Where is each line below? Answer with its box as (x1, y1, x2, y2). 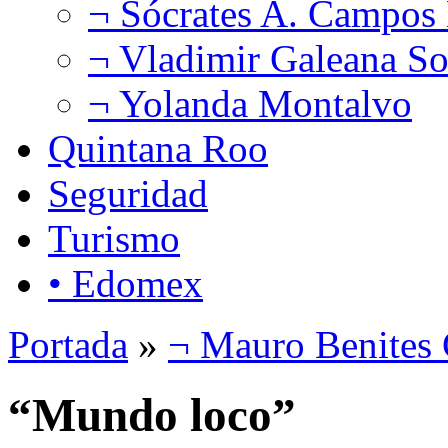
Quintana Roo (48, 126, 268, 170)
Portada (8, 322, 128, 366)
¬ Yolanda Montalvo (88, 81, 412, 125)
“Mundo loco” (8, 389, 296, 442)
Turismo (48, 216, 180, 260)
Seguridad (48, 171, 208, 215)
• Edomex (48, 261, 203, 305)
